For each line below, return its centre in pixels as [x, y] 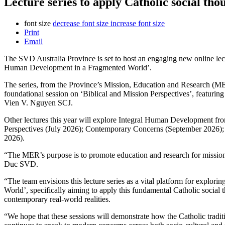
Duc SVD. [21, 164]
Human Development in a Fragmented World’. [78, 67]
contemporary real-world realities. [57, 199]
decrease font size [81, 23]
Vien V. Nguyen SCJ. [38, 102]
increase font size [138, 23]
